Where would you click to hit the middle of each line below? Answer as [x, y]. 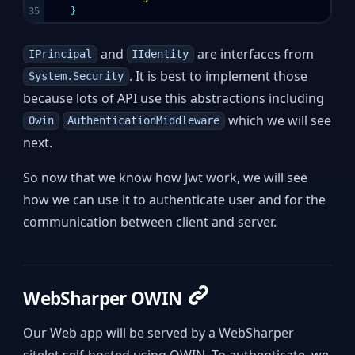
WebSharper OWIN [103, 298]
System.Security [76, 76]
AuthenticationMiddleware [144, 121]
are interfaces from [254, 53]
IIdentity [160, 54]
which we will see [278, 120]
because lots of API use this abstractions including [174, 98]
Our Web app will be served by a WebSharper [159, 333]
